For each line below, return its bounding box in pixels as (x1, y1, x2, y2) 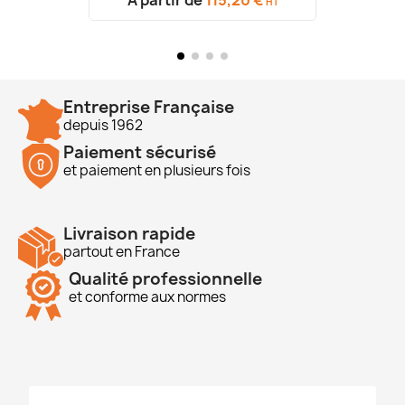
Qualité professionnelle (69, 267, 262, 290)
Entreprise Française (63, 95, 234, 118)
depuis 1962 (63, 115, 143, 135)
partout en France (63, 241, 180, 261)
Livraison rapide (63, 221, 195, 245)
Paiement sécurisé (63, 140, 216, 164)
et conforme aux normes (69, 287, 226, 306)
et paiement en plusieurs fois (63, 160, 250, 180)
